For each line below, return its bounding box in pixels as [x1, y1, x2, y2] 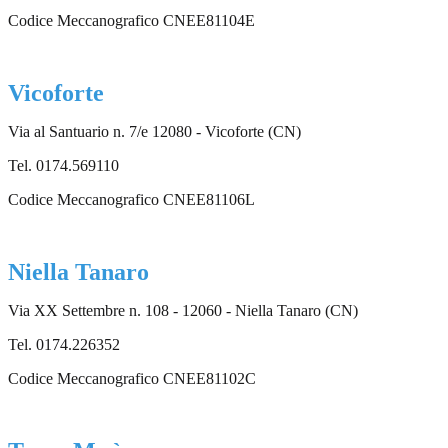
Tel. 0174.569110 [8, 157, 119, 175]
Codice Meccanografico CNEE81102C [8, 370, 256, 388]
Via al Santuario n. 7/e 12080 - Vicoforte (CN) [8, 123, 301, 141]
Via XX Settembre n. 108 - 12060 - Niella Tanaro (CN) [8, 302, 358, 320]
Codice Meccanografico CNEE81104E [8, 12, 255, 30]
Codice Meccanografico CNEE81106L [8, 191, 255, 209]
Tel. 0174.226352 [8, 336, 120, 354]
